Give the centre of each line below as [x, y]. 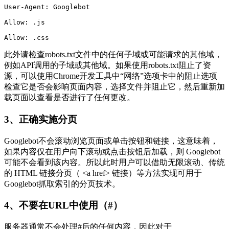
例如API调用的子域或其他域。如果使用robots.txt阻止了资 [108, 65]
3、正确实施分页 [41, 119]
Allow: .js [25, 22]
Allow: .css [27, 38]
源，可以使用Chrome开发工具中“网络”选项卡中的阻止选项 [111, 76]
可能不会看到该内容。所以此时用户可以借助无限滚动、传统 [114, 162]
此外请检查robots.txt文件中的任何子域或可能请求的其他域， [113, 55]
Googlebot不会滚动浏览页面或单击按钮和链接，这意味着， [111, 141]
